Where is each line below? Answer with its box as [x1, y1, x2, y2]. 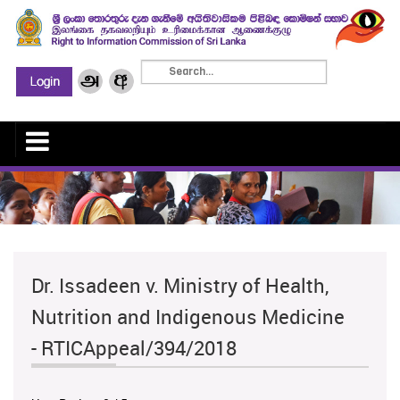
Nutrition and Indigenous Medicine [31, 304, 345, 330]
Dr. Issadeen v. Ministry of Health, [31, 272, 329, 299]
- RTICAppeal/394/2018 [31, 335, 237, 362]
